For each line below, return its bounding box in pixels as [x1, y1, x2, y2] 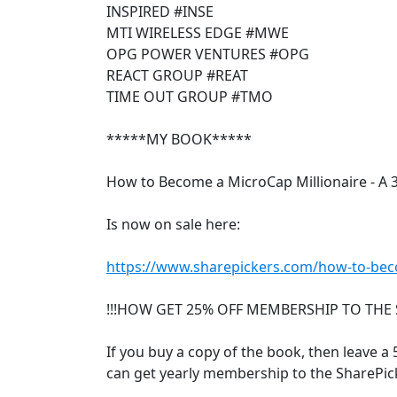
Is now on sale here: [106, 214, 240, 234]
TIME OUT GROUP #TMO [106, 86, 273, 106]
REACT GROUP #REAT [106, 65, 248, 85]
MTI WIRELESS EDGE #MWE [106, 22, 289, 43]
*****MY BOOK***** [106, 128, 252, 149]
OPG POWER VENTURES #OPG [106, 43, 309, 64]
